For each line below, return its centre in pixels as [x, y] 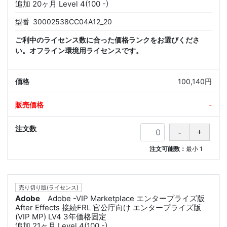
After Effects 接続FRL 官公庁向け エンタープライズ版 [108, 208]
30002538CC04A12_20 [72, 22]
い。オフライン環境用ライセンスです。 [79, 51]
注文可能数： [168, 149]
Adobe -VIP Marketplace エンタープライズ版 [126, 199]
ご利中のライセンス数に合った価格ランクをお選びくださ [107, 40]
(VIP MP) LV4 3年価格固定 [61, 217]
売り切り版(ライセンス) [48, 187]
